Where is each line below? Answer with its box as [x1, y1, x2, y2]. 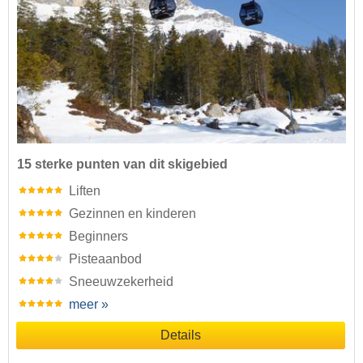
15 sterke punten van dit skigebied [17, 157, 228, 172]
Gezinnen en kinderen [69, 207, 196, 221]
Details [160, 328, 201, 343]
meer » [69, 297, 109, 312]
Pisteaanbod [69, 252, 142, 267]
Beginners [69, 229, 128, 244]
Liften [69, 184, 100, 199]
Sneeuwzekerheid [69, 275, 173, 289]
